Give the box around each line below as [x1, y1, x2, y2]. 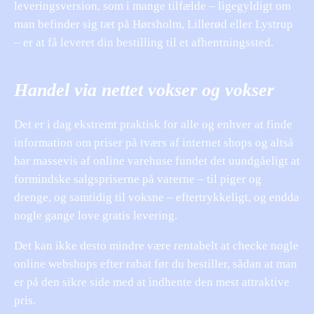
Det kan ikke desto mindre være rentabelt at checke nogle [14, 238, 299, 252]
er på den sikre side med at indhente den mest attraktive [14, 275, 289, 289]
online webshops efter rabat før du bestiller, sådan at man [14, 257, 297, 271]
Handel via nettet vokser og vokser [14, 79, 274, 100]
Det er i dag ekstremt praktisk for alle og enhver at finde [14, 117, 292, 131]
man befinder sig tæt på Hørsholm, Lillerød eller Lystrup [14, 17, 293, 31]
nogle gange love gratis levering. [14, 208, 177, 222]
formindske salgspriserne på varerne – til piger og [14, 172, 261, 186]
